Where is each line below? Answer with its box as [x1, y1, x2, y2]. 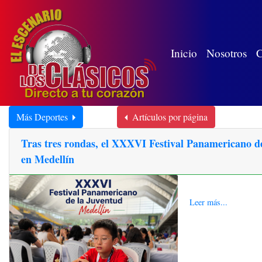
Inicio [171, 45, 197, 60]
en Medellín [21, 151, 74, 167]
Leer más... [189, 196, 227, 208]
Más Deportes [16, 111, 70, 123]
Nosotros [206, 45, 247, 60]
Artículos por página [132, 111, 208, 123]
